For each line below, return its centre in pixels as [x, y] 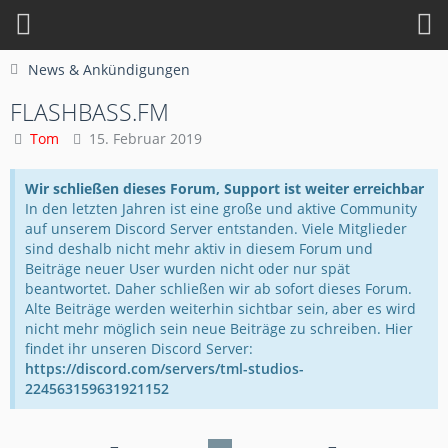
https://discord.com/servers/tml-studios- [164, 368]
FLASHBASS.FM [89, 112]
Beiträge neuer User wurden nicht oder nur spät [187, 268]
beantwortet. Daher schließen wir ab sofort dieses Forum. [218, 288]
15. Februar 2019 [145, 138]
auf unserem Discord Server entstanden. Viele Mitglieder [216, 228]
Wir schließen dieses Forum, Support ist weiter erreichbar [224, 188]
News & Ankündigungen [109, 69]
